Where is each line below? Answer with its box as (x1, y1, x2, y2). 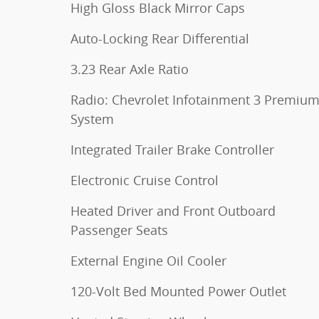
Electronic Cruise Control (70, 172, 219, 189)
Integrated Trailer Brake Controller (70, 141, 274, 158)
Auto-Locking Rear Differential (70, 30, 249, 47)
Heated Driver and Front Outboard (70, 202, 276, 219)
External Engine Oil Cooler (70, 252, 226, 269)
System (70, 110, 114, 127)
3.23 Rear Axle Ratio (70, 61, 189, 78)
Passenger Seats (70, 221, 168, 239)
